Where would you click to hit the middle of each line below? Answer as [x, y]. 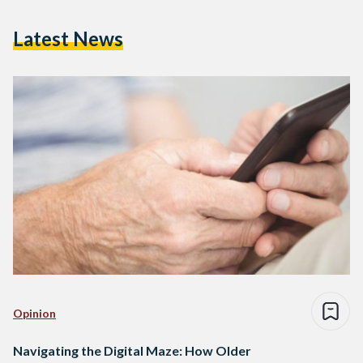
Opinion [34, 314]
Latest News [68, 38]
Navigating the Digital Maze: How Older [132, 351]
